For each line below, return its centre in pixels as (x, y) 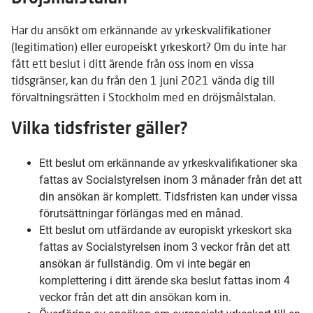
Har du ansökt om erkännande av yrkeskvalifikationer (141, 29)
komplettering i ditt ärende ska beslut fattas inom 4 (165, 280)
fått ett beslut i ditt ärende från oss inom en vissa (132, 63)
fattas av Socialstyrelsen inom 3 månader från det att (170, 180)
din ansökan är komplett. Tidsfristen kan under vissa (168, 196)
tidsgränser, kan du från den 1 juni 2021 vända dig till (143, 80)
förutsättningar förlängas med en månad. (141, 213)
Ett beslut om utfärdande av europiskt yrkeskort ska (166, 230)
